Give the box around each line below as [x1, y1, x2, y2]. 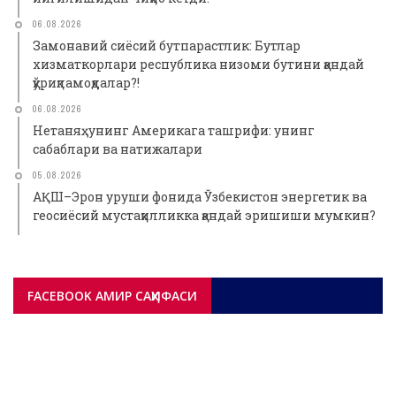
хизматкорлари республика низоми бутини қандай [33, 56, 364, 73]
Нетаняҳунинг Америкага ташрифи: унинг [33, 122, 315, 140]
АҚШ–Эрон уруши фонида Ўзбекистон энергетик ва [33, 188, 367, 206]
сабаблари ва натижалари [33, 141, 202, 158]
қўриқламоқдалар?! [33, 74, 140, 92]
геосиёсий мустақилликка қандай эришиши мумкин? [33, 207, 376, 225]
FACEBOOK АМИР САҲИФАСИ [27, 287, 197, 305]
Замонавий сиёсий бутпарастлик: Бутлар [33, 37, 301, 55]
